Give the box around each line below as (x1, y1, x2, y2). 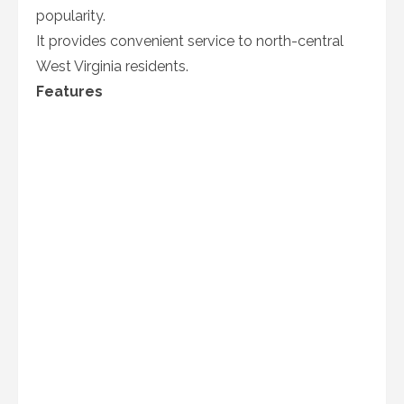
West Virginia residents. (36, 58, 188, 75)
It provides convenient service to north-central (36, 32, 344, 50)
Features (36, 83, 103, 100)
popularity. (36, 7, 106, 24)
